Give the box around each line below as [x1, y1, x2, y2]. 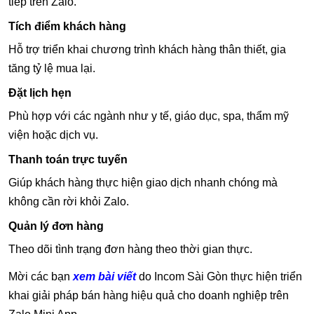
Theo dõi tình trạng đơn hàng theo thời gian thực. [8, 243, 252, 256]
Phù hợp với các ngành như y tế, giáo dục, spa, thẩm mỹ [8, 110, 289, 123]
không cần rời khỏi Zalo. [8, 196, 129, 208]
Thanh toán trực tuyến [8, 153, 128, 166]
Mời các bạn [8, 271, 73, 283]
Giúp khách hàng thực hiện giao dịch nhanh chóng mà [8, 177, 278, 189]
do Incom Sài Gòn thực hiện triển [139, 271, 302, 283]
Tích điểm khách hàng [8, 20, 126, 33]
